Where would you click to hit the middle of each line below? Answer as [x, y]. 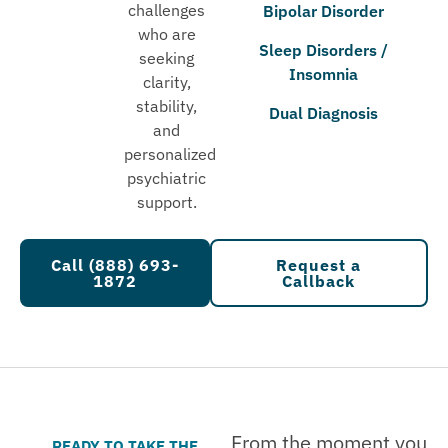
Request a [319, 264]
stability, [167, 106]
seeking [167, 58]
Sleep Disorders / [323, 50]
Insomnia [323, 74]
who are [166, 34]
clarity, [166, 82]
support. [166, 202]
